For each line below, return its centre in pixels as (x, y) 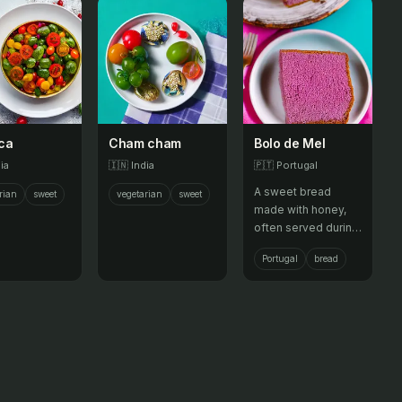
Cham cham (145, 143)
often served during (306, 227)
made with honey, (300, 210)
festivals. (278, 245)
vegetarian (140, 194)
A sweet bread (293, 192)
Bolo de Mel (290, 143)
